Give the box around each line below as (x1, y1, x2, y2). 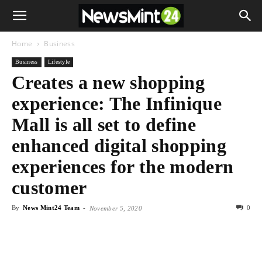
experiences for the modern (12, 156, 234, 177)
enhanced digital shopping (12, 135, 227, 156)
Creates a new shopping (12, 72, 205, 93)
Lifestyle (47, 58, 70, 65)
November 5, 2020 (89, 205, 142, 212)
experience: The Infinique (12, 93, 222, 114)
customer (12, 177, 87, 198)
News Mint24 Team (22, 204, 80, 211)
